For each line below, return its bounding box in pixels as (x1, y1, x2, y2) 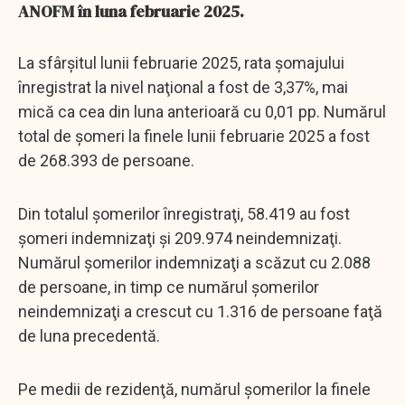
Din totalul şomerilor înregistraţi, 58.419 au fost (18, 203, 350, 223)
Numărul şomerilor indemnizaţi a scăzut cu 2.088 (18, 252, 371, 272)
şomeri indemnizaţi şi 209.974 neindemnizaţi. (18, 228, 342, 248)
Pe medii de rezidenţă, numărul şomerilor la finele (18, 379, 371, 399)
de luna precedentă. (18, 325, 160, 345)
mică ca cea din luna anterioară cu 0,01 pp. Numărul (18, 101, 386, 121)
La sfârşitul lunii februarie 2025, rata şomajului (18, 52, 344, 72)
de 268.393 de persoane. (18, 150, 194, 170)
